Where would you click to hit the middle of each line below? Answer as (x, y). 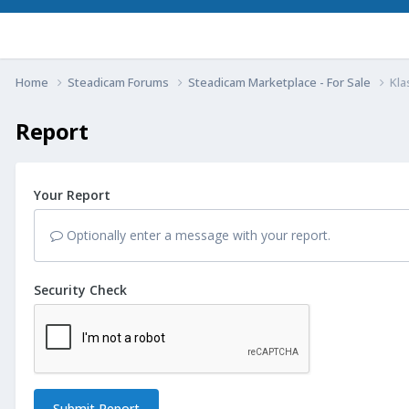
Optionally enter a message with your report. (197, 235)
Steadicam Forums (120, 82)
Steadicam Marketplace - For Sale (281, 82)
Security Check (80, 289)
